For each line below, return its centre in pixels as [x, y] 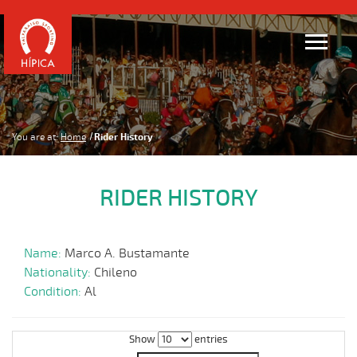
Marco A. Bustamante [127, 253]
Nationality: [59, 273]
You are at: [35, 137]
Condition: [54, 292]
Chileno [116, 273]
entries [210, 339]
